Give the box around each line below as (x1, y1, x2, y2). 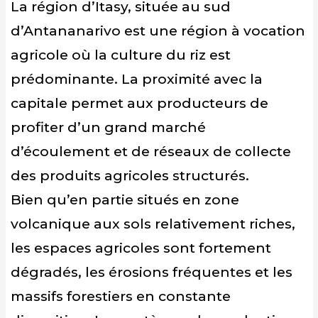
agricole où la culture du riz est (11, 46, 231, 64)
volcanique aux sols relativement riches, (11, 215, 295, 233)
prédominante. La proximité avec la (11, 70, 263, 88)
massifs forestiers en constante (11, 287, 231, 305)
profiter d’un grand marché (11, 119, 206, 136)
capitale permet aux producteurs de (11, 94, 268, 112)
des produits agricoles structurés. (11, 167, 249, 185)
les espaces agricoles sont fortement (11, 239, 271, 257)
